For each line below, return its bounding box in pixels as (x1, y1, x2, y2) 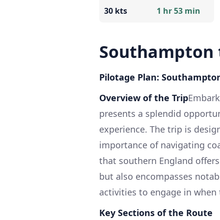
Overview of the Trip (99, 91, 188, 104)
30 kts (104, 5, 127, 16)
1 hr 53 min (157, 5, 200, 16)
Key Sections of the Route (99, 206, 213, 219)
